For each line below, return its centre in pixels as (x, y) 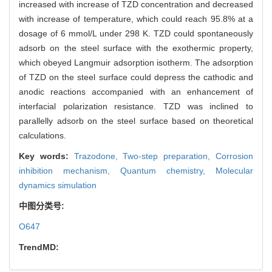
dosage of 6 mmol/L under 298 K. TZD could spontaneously (136, 34)
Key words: (46, 156)
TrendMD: (39, 247)
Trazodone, (98, 156)
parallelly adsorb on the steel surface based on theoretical (136, 121)
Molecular (234, 171)
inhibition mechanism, (70, 171)
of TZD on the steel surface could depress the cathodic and (136, 77)
